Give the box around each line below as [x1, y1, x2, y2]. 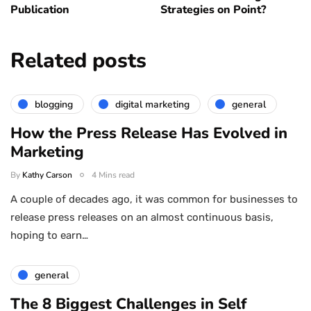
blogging [35, 97, 73, 111]
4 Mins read [92, 169, 135, 181]
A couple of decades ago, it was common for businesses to [10, 193, 298, 206]
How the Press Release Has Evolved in [10, 123, 287, 144]
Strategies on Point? [160, 2, 266, 18]
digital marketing [115, 97, 190, 111]
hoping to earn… [10, 229, 88, 242]
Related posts [10, 47, 146, 76]
